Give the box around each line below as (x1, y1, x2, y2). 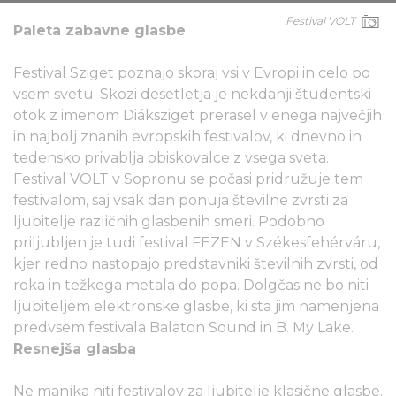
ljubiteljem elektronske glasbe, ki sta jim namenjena (13, 297, 379, 315)
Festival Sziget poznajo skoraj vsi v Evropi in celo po (13, 64, 370, 81)
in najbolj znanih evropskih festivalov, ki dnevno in (13, 127, 362, 145)
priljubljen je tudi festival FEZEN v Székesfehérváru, (13, 233, 380, 251)
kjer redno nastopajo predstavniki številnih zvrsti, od (13, 255, 378, 272)
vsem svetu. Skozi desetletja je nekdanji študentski (13, 85, 371, 103)
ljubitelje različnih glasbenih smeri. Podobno (13, 212, 324, 230)
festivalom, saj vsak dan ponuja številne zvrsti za (13, 191, 348, 209)
